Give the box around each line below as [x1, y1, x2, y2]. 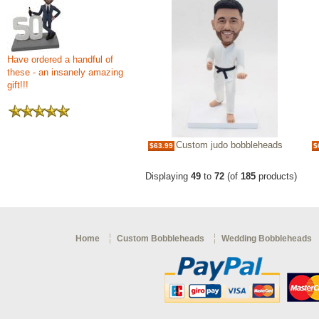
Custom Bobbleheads [116, 234, 204, 244]
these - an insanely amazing [7, 67, 123, 78]
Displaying [145, 171, 191, 182]
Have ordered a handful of [7, 54, 113, 65]
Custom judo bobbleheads [176, 140, 283, 151]
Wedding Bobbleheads [221, 234, 312, 244]
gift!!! [7, 80, 28, 90]
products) [256, 171, 297, 182]
